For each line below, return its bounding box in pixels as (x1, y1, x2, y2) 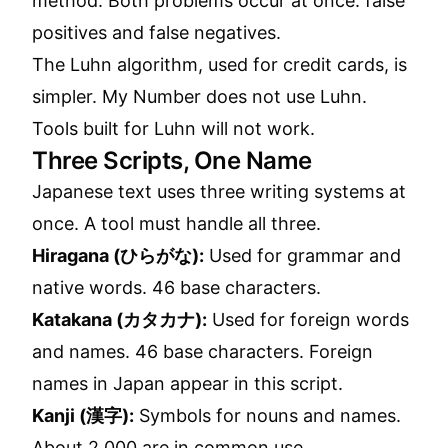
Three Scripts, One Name (32, 146, 312, 175)
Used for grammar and (204, 245, 401, 266)
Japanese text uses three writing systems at (32, 181, 406, 202)
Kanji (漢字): (32, 405, 134, 426)
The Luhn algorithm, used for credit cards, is (32, 54, 407, 75)
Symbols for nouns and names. (134, 405, 401, 426)
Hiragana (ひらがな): (32, 245, 204, 266)
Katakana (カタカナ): (32, 309, 207, 330)
